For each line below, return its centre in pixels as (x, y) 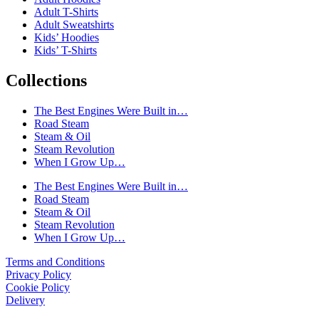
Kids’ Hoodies (67, 37)
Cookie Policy (38, 287)
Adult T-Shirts (66, 11)
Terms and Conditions (55, 261)
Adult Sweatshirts (74, 24)
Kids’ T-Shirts (66, 50)
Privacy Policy (38, 274)
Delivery (25, 300)
